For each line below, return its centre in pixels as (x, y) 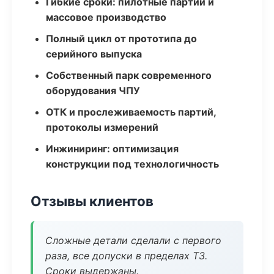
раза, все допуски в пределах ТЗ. (126, 256)
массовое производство (106, 17)
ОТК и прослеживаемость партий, (131, 112)
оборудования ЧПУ (93, 91)
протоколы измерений (102, 127)
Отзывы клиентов (92, 201)
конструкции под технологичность (132, 164)
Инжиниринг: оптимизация (112, 149)
